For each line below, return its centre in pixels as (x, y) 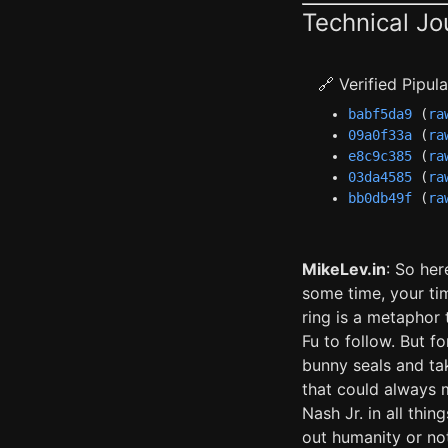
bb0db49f (380, 198)
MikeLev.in (344, 269)
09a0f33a (380, 135)
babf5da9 (380, 114)
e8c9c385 (380, 156)
